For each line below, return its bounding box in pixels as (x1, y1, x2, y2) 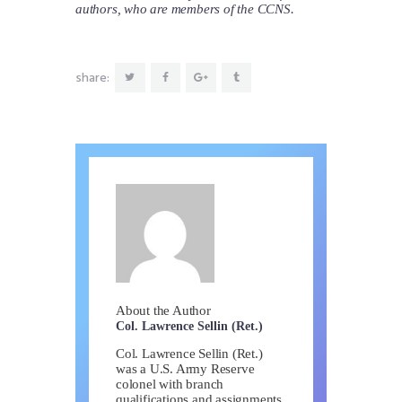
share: (75, 68, 109, 90)
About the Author (116, 302, 211, 318)
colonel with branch (116, 376, 224, 391)
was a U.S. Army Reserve (116, 361, 255, 376)
